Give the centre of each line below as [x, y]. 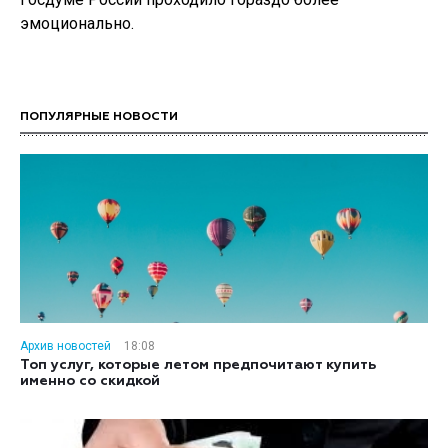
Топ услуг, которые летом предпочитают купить [198, 365]
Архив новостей [65, 346]
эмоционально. [77, 23]
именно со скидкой [90, 381]
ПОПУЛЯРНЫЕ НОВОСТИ [99, 117]
